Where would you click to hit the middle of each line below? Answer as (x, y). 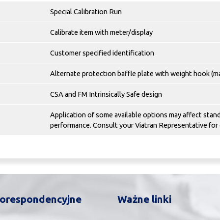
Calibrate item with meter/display (101, 32)
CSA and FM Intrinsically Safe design (106, 94)
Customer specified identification (102, 53)
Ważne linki (144, 199)
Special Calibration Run (86, 12)
